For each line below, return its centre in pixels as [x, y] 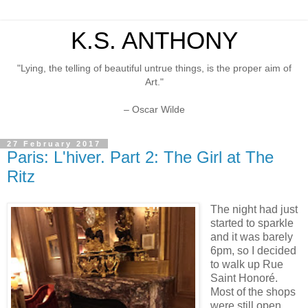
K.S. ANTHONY [154, 41]
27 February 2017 [54, 144]
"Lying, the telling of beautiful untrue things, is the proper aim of [154, 68]
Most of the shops [253, 292]
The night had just [254, 210]
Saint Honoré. [244, 278]
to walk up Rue [246, 265]
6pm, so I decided [253, 251]
